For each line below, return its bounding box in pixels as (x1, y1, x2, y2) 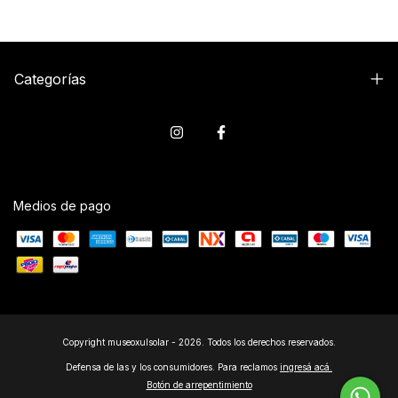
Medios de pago (13, 198, 111, 214)
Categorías (14, 70, 86, 89)
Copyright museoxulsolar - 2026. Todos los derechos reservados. (62, 337, 336, 348)
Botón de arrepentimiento (146, 379, 252, 391)
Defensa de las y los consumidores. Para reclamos (66, 362, 277, 373)
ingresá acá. (280, 362, 332, 373)
